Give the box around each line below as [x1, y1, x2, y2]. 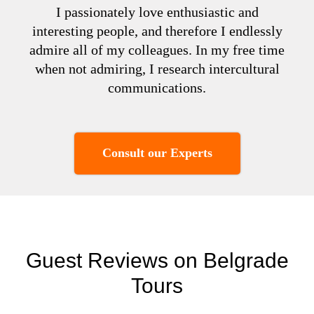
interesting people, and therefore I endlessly [32, 22, 282, 39]
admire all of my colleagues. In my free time [29, 41, 285, 57]
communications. [108, 79, 206, 95]
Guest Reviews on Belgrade [25, 248, 289, 272]
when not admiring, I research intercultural [34, 60, 280, 76]
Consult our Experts [102, 146, 212, 161]
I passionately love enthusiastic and [55, 4, 259, 20]
